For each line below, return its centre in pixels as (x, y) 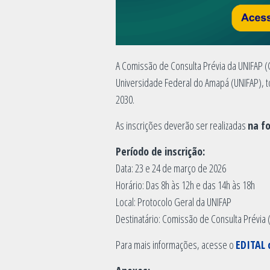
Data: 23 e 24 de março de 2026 (171, 168)
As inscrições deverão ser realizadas (182, 125)
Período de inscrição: (160, 151)
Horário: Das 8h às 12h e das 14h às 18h (185, 185)
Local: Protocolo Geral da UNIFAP (174, 202)
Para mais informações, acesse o (176, 244)
